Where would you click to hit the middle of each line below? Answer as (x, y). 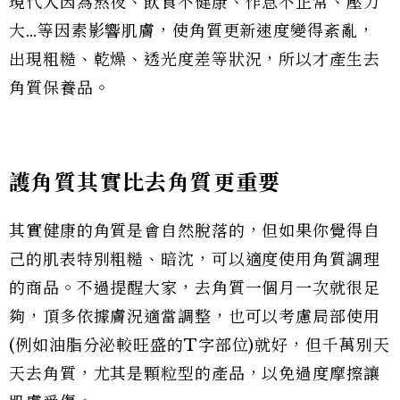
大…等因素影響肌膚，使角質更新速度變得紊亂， (192, 31)
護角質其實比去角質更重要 (145, 182)
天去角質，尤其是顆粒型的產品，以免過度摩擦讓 (195, 374)
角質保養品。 (60, 88)
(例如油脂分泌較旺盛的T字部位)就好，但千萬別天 (200, 345)
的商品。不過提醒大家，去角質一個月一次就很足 (195, 288)
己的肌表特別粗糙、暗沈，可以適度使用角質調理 (195, 259)
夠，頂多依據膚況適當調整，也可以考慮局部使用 (195, 317)
